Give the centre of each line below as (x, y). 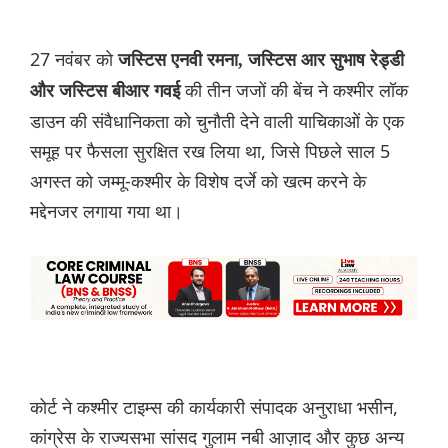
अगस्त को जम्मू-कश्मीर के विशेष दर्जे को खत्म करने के (198, 181)
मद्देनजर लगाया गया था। (106, 211)
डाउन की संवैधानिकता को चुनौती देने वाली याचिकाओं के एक (217, 121)
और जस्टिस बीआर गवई (105, 91)
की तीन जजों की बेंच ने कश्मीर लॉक (294, 90)
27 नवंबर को (74, 59)
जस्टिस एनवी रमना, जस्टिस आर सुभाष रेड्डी (261, 60)
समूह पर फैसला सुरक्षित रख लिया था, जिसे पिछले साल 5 (210, 151)
